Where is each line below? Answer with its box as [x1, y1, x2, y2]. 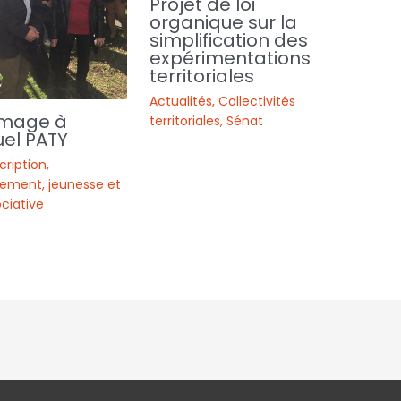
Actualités [149, 92, 213, 111]
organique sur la [149, 10, 298, 36]
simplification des [149, 28, 309, 54]
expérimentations [149, 46, 311, 72]
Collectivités [218, 92, 296, 111]
